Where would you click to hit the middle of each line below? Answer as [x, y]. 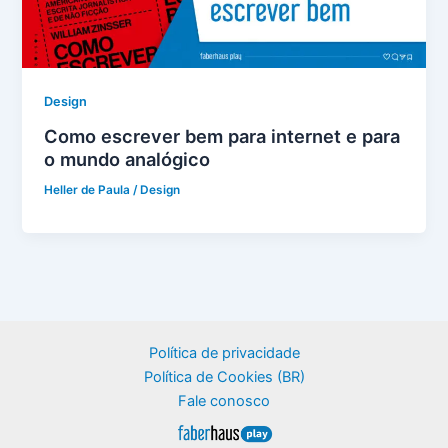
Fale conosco [224, 400]
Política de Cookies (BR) [224, 376]
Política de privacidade [224, 352]
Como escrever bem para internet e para [222, 136]
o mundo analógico [127, 159]
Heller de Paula [89, 190]
